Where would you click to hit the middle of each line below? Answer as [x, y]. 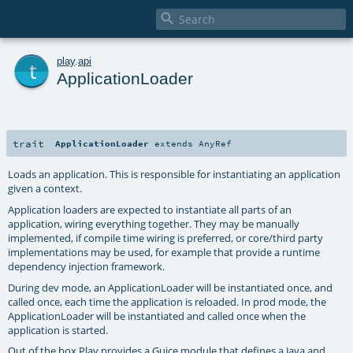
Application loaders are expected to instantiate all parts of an [150, 209]
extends [174, 143]
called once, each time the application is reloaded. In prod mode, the [167, 301]
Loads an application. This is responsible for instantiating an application [175, 174]
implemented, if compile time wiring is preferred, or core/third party [166, 238]
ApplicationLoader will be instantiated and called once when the [157, 316]
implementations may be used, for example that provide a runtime [164, 252]
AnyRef [216, 143]
